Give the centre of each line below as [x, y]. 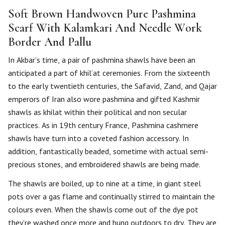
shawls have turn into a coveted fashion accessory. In [98, 138]
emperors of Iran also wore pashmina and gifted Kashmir [104, 99]
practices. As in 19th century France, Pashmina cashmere [103, 125]
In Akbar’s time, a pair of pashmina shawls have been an [102, 60]
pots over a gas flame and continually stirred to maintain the [111, 196]
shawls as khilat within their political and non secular [97, 112]
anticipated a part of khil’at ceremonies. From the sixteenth [109, 73]
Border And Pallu [50, 42]
